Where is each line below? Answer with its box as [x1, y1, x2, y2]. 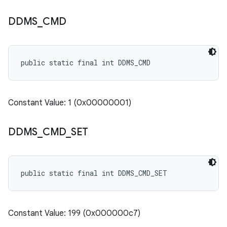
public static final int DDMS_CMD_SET [21, 168, 167, 178]
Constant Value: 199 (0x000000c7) [8, 208, 140, 218]
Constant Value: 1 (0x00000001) [8, 98, 131, 108]
